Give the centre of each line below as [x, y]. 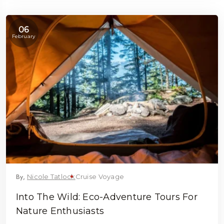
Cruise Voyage [100, 176]
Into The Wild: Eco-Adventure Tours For [107, 197]
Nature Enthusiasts [60, 211]
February [23, 36]
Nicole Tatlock [51, 176]
